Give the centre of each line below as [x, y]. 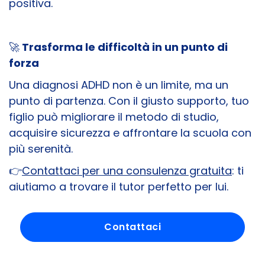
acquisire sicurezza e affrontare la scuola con [130, 132]
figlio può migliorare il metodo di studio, [114, 117]
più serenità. [41, 148]
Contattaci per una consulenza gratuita [127, 170]
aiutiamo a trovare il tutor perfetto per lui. [119, 186]
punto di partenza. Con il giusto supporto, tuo [129, 101]
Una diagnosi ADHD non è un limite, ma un [119, 85]
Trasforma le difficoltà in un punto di [124, 47]
